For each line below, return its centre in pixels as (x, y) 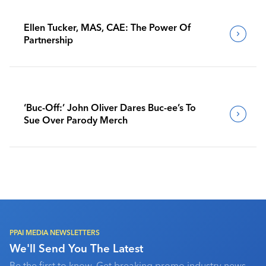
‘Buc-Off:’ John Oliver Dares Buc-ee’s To (110, 107)
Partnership (48, 39)
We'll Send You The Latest (76, 248)
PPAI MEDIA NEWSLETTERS (55, 232)
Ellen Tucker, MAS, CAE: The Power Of (107, 27)
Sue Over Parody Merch (76, 120)
